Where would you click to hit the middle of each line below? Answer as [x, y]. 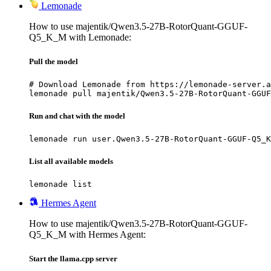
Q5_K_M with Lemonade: [80, 38]
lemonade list [60, 184]
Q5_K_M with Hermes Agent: [87, 235]
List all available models [71, 162]
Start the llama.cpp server [73, 258]
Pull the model [54, 61]
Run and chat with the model [77, 116]
